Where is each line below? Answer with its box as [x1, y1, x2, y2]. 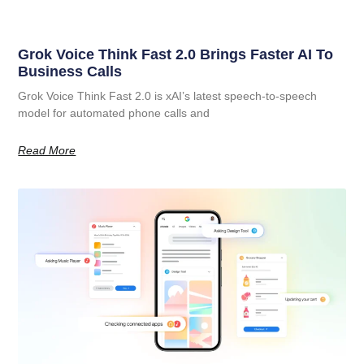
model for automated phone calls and [18, 106, 210, 119]
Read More [18, 143, 76, 157]
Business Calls [18, 63, 123, 80]
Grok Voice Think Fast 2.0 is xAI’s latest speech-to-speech [18, 89, 318, 102]
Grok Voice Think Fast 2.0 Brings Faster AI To [18, 45, 334, 63]
